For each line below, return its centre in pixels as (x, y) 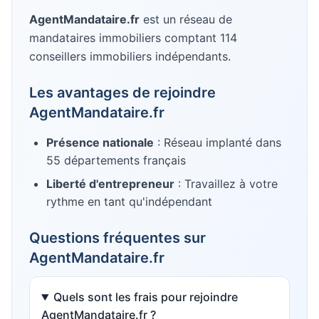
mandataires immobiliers (95, 38)
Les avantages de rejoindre (122, 93)
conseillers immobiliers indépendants (129, 56)
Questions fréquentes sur (117, 238)
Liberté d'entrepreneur (110, 184)
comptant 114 (199, 38)
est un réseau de (186, 19)
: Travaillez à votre (226, 184)
